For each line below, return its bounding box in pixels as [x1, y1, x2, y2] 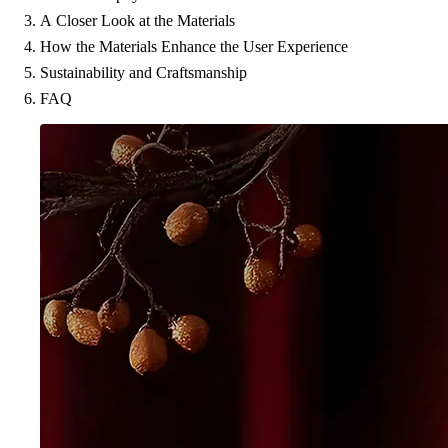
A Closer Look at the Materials [40, 12, 235, 29]
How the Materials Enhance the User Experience [40, 38, 348, 55]
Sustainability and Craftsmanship [40, 64, 247, 81]
